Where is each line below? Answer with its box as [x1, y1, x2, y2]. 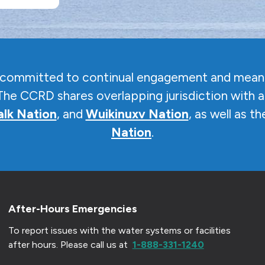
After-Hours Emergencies [8, 202, 137, 215]
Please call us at [57, 239, 132, 250]
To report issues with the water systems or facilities [8, 225, 231, 236]
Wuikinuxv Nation [85, 106, 189, 121]
